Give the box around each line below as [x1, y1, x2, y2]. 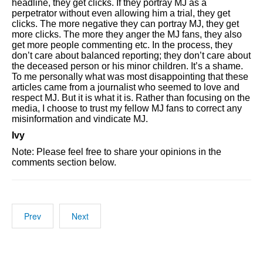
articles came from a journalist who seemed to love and [12, 82, 240, 92]
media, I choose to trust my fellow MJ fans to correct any [12, 103, 242, 113]
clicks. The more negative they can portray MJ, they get [12, 19, 239, 29]
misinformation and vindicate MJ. [12, 114, 148, 124]
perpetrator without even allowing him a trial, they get [12, 8, 230, 18]
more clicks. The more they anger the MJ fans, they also [12, 29, 242, 39]
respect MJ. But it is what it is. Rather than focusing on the [12, 93, 250, 103]
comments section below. [12, 157, 116, 167]
